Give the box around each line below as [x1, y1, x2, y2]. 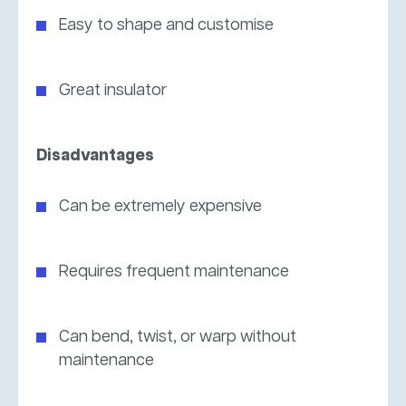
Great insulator [59, 82, 167, 99]
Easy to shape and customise [59, 16, 274, 34]
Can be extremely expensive [59, 198, 262, 215]
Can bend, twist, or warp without [59, 328, 296, 345]
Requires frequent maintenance [59, 263, 289, 280]
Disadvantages [36, 147, 154, 164]
